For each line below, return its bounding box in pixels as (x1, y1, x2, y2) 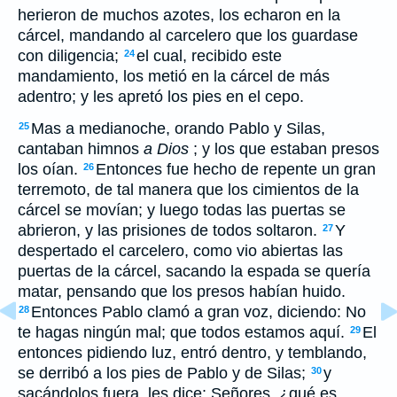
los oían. (18, 160, 82, 178)
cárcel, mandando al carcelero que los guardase (18, 27, 358, 44)
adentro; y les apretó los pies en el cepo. (18, 88, 304, 105)
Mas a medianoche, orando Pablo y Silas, (31, 120, 325, 137)
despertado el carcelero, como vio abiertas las (18, 242, 343, 260)
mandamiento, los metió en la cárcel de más (18, 67, 330, 85)
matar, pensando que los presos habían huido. (18, 283, 346, 300)
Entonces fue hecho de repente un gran (96, 160, 376, 178)
